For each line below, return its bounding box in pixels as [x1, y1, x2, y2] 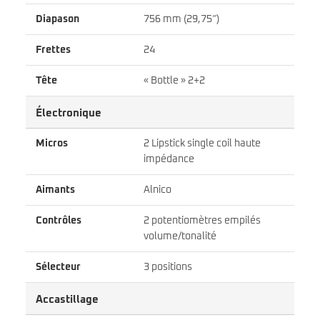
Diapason [36, 14, 79, 25]
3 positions [144, 262, 192, 273]
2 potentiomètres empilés [144, 216, 261, 226]
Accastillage [36, 294, 99, 306]
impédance [144, 154, 194, 165]
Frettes [36, 45, 71, 56]
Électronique [36, 108, 101, 119]
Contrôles [36, 216, 81, 226]
